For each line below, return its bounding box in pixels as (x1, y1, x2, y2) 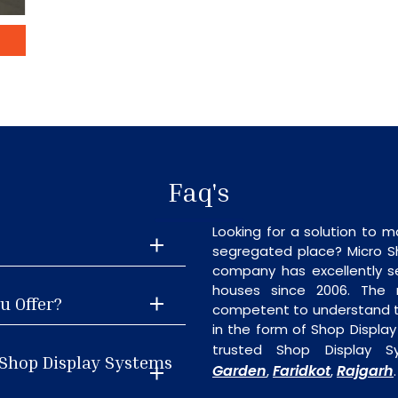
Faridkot (273, 361, 330, 381)
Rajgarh (337, 361, 394, 381)
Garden (212, 361, 267, 381)
